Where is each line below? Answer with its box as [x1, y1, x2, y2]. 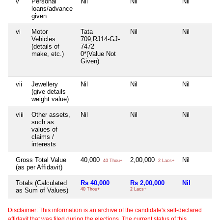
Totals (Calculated [16, 179, 67, 187]
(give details [31, 88, 66, 96]
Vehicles [31, 35, 55, 43]
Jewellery [31, 81, 58, 88]
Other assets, [31, 111, 70, 119]
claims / [31, 133, 54, 141]
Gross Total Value [16, 156, 66, 164]
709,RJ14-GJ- [81, 35, 120, 43]
